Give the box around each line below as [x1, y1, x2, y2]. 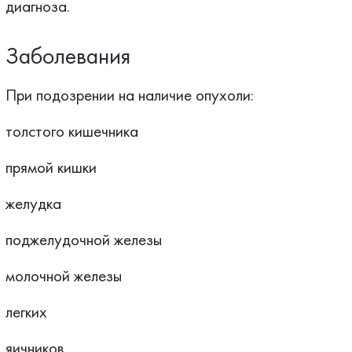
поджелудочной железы [5, 229, 162, 250]
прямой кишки [5, 156, 97, 178]
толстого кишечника [5, 120, 138, 141]
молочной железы [5, 265, 122, 286]
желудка [5, 192, 61, 214]
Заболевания [5, 41, 130, 71]
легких [5, 301, 47, 322]
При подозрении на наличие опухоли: [5, 84, 254, 105]
